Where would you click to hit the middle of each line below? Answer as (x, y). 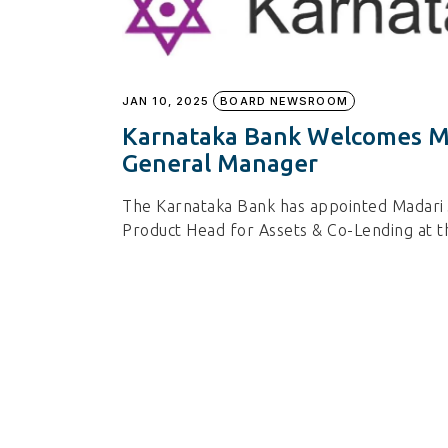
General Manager (220, 164)
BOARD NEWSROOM (284, 101)
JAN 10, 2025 (166, 101)
